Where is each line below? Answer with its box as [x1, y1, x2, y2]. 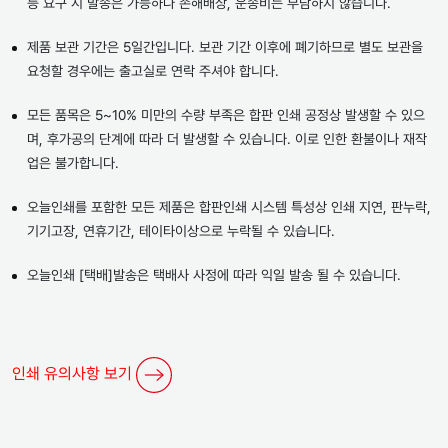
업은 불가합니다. [27, 155, 119, 172]
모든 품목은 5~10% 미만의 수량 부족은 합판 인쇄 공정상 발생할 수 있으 [27, 107, 425, 124]
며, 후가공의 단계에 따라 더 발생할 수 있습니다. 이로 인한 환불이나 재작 [27, 131, 427, 148]
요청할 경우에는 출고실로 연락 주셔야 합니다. [27, 63, 279, 80]
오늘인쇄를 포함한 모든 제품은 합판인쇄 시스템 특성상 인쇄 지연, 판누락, [27, 199, 431, 216]
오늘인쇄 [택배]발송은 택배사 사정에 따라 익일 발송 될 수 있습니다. [27, 267, 401, 284]
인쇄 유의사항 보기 [12, 364, 136, 384]
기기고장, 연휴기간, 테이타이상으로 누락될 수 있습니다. [27, 223, 335, 240]
